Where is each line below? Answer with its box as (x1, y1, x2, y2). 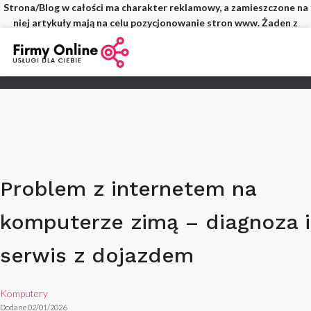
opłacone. (133, 47, 178, 59)
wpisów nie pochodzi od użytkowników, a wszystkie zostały (19, 32, 292, 44)
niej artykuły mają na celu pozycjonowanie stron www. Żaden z (13, 17, 298, 28)
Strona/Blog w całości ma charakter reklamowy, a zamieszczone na (3, 1, 308, 13)
